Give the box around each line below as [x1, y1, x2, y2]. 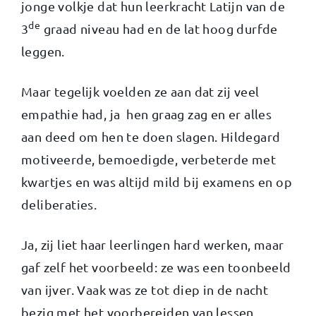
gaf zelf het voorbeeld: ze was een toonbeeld [21, 259, 291, 274]
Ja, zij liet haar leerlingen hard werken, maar [21, 236, 284, 252]
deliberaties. [21, 196, 97, 212]
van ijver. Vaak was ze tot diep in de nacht [21, 281, 269, 297]
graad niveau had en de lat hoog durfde [40, 20, 278, 36]
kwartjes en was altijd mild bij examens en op [21, 174, 292, 189]
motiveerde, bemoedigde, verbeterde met [21, 151, 276, 166]
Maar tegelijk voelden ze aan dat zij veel [21, 83, 260, 99]
